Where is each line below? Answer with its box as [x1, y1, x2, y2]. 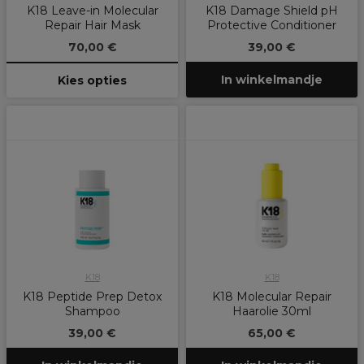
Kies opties [58, 73, 127, 89]
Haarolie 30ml [232, 304, 311, 319]
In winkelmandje [221, 72, 323, 88]
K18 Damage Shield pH [206, 3, 338, 19]
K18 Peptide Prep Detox [23, 289, 162, 305]
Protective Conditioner [207, 18, 336, 33]
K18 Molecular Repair [212, 289, 331, 305]
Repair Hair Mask [44, 18, 141, 33]
